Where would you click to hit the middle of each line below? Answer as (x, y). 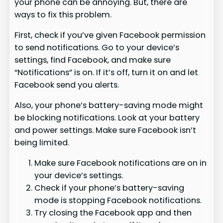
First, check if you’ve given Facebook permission (110, 35)
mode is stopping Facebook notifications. (118, 201)
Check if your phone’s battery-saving (110, 188)
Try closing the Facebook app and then (113, 213)
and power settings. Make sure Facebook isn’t (106, 130)
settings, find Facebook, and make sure (93, 60)
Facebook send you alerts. (67, 85)
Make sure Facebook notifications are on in (121, 163)
